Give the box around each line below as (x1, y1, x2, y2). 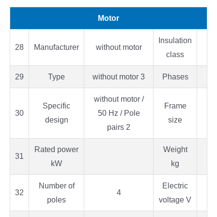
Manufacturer (34, 43, 79, 52)
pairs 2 (107, 123, 130, 132)
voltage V (159, 196, 191, 204)
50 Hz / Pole (97, 109, 140, 118)
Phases (162, 73, 188, 81)
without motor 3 (93, 73, 145, 81)
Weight (163, 145, 187, 154)
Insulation (158, 36, 192, 45)
